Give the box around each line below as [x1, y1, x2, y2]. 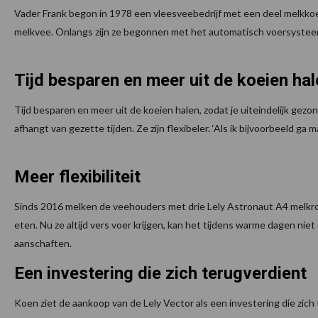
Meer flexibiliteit [14, 167, 141, 187]
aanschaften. [14, 237, 72, 250]
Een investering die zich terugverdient [14, 263, 307, 284]
